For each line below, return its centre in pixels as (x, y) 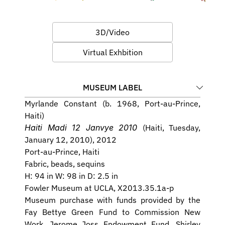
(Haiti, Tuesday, (171, 128)
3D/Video (113, 32)
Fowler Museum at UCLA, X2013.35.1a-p (99, 188)
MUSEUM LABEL (113, 87)
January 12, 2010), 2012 (71, 140)
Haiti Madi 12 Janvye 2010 (84, 128)
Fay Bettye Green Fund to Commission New (113, 212)
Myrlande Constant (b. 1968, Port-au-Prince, (113, 103)
